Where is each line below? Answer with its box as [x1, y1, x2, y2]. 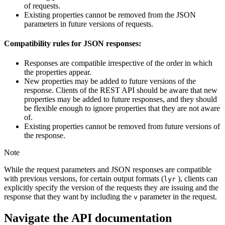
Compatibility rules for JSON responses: [4, 39, 141, 48]
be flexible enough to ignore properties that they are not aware [24, 104, 220, 113]
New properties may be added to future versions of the [24, 77, 196, 86]
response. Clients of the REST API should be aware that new [24, 86, 217, 95]
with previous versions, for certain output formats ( [4, 174, 164, 183]
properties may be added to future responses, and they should [24, 95, 217, 104]
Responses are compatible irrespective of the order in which [24, 59, 212, 68]
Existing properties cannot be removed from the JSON [24, 10, 196, 19]
